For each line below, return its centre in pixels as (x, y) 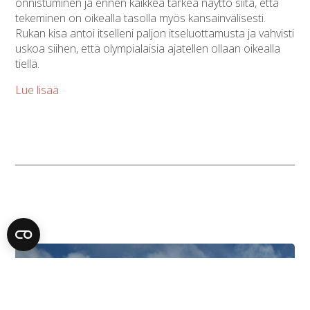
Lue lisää (37, 90)
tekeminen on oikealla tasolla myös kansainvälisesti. (141, 18)
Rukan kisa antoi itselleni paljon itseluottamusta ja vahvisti (155, 33)
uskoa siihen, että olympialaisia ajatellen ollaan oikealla (148, 48)
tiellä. (28, 63)
